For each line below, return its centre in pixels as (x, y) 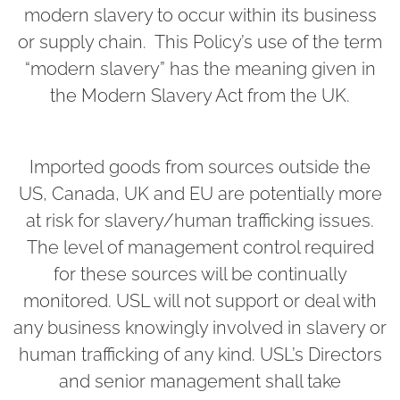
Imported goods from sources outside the (200, 167)
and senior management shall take (200, 381)
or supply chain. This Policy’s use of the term (200, 42)
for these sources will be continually (200, 274)
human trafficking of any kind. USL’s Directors (200, 354)
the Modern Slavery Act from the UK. (200, 95)
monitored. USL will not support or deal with (200, 300)
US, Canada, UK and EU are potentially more (200, 193)
